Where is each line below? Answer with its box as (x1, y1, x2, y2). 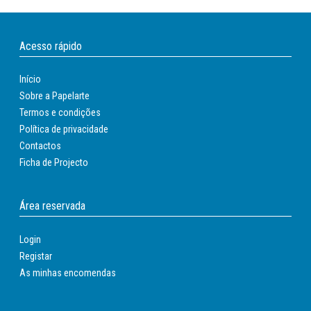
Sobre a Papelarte (19, 90, 90, 102)
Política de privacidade (19, 124, 108, 135)
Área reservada (19, 199, 85, 213)
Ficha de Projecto (19, 157, 88, 169)
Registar (19, 250, 52, 262)
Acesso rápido (19, 39, 82, 53)
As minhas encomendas (19, 267, 116, 278)
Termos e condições (19, 107, 101, 119)
